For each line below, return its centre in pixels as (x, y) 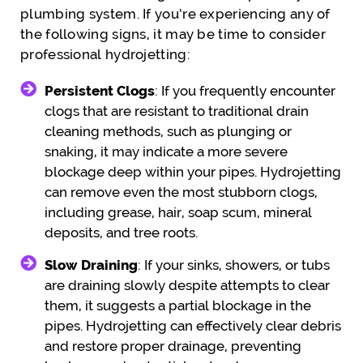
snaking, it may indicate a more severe (166, 151)
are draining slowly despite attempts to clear (187, 285)
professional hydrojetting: (105, 54)
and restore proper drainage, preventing (173, 346)
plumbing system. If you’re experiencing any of (175, 13)
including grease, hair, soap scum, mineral (178, 212)
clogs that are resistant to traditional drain (177, 111)
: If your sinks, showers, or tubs (234, 265)
